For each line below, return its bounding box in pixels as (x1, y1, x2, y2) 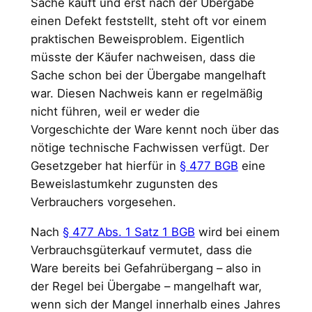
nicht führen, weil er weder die (30, 104, 200, 119)
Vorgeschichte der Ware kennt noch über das (30, 123, 279, 137)
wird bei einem (194, 225, 280, 240)
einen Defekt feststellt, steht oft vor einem (30, 14, 267, 29)
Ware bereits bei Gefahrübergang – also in (30, 261, 261, 276)
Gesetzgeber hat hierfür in (30, 159, 180, 173)
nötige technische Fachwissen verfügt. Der (30, 141, 269, 155)
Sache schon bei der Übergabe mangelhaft (30, 68, 266, 83)
